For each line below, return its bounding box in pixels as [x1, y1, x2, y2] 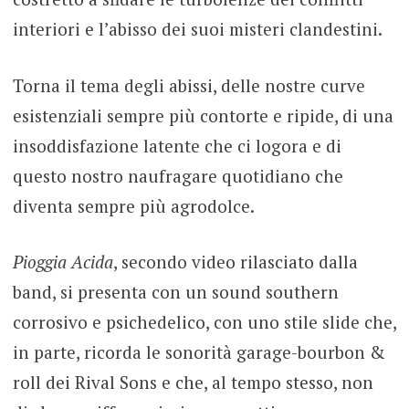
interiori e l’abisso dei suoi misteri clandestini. [12, 17, 383, 41]
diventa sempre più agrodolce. [12, 194, 255, 217]
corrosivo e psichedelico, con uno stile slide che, [12, 310, 396, 334]
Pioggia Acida [12, 250, 113, 274]
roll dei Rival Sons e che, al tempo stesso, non [12, 371, 373, 394]
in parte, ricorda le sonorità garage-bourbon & [12, 341, 385, 364]
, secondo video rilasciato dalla [112, 250, 358, 274]
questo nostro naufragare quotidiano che [12, 163, 343, 187]
